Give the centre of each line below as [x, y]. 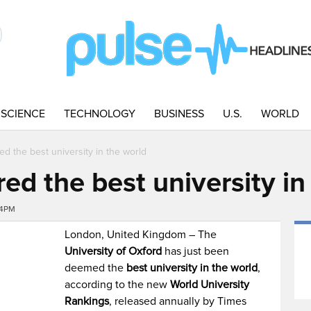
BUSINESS [179, 114]
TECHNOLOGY [100, 114]
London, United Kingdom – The [141, 235]
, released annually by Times [178, 301]
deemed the [96, 268]
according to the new [118, 285]
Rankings [87, 301]
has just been [196, 251]
